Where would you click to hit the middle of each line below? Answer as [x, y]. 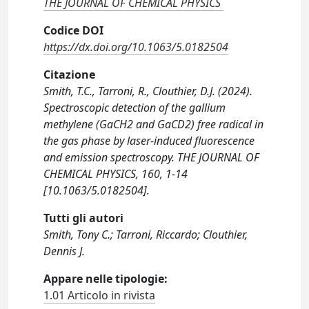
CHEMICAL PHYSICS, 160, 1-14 [116, 174]
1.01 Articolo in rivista [100, 295]
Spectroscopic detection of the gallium [135, 108]
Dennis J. [64, 251]
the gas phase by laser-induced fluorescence [149, 141]
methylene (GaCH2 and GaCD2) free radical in [154, 124]
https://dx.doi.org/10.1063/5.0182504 [136, 47]
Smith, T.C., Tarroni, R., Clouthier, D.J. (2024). [148, 91]
